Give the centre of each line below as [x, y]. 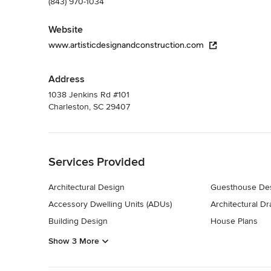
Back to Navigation [84, 139]
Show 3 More [74, 241]
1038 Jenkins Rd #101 [89, 94]
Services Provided [97, 162]
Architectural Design [87, 187]
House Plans [234, 221]
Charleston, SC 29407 [89, 106]
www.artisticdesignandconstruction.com [126, 45]
